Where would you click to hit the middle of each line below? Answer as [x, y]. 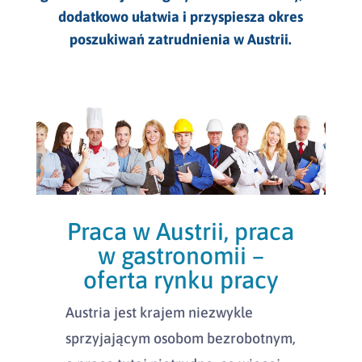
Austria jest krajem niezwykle [159, 312]
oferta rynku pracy [181, 279]
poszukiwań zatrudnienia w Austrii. [181, 39]
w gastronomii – [181, 255]
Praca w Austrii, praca [181, 231]
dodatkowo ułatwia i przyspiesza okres [181, 17]
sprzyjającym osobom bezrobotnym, [180, 338]
